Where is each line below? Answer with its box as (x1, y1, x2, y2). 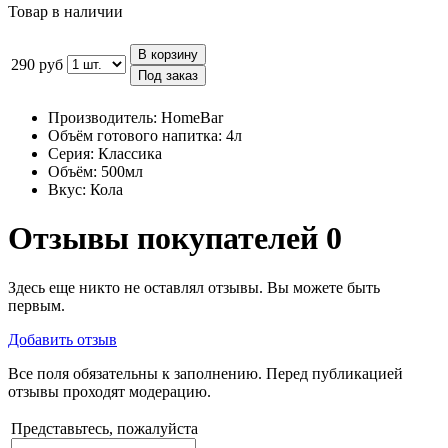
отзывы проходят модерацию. (8, 382, 211, 400)
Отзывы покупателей (8, 220, 326, 257)
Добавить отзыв (8, 330, 117, 348)
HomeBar (157, 108, 223, 126)
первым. (8, 296, 65, 314)
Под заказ (138, 67, 198, 83)
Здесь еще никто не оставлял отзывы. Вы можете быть (8, 278, 380, 296)
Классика (94, 144, 162, 162)
